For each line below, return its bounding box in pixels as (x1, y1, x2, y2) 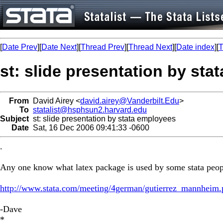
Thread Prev (81, 43, 124, 51)
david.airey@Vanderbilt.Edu (80, 96, 179, 105)
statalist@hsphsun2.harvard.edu (33, 105, 147, 114)
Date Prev (2, 43, 37, 51)
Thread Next (128, 43, 172, 51)
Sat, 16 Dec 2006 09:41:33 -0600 (29, 123, 149, 132)
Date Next (41, 43, 77, 51)
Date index (176, 43, 215, 51)
